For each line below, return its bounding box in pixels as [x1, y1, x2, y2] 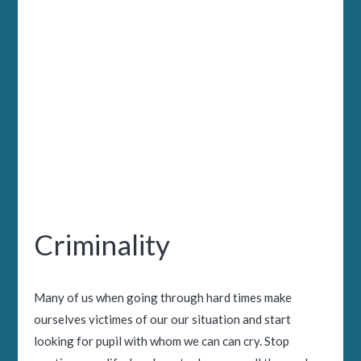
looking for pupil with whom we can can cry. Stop [34, 334, 290, 348]
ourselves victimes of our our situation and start [34, 312, 292, 326]
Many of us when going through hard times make [34, 290, 293, 305]
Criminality [34, 227, 171, 261]
